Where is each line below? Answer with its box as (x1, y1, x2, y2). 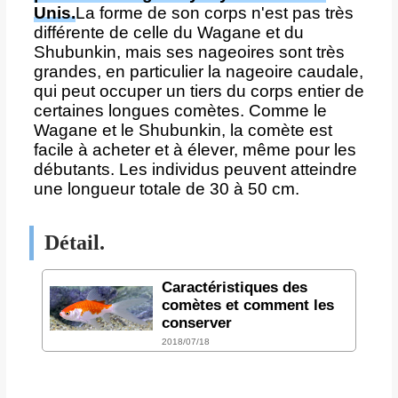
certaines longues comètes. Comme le (33, 100, 327, 120)
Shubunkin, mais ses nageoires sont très (33, 42, 345, 61)
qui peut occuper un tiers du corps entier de (33, 81, 364, 100)
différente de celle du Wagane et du (33, 22, 304, 42)
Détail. (44, 230, 105, 254)
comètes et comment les (161, 296, 334, 314)
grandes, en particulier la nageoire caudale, (33, 61, 363, 81)
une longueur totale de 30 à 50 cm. (33, 179, 299, 198)
